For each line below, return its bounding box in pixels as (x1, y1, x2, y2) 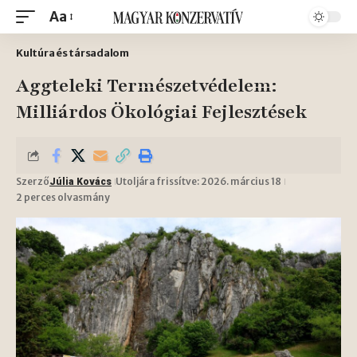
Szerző (16, 175, 49, 187)
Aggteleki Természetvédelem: (16, 73, 277, 98)
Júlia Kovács (49, 176, 112, 187)
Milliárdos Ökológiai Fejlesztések (16, 100, 307, 124)
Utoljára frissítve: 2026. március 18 (116, 175, 281, 187)
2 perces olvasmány (16, 191, 110, 203)
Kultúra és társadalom (16, 46, 129, 60)
